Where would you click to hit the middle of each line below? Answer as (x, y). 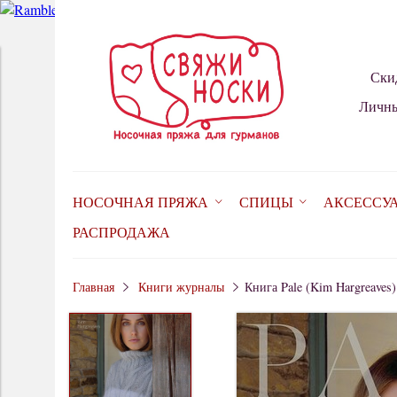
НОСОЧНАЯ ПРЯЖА (140, 202)
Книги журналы (181, 287)
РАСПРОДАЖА (121, 232)
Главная (93, 287)
